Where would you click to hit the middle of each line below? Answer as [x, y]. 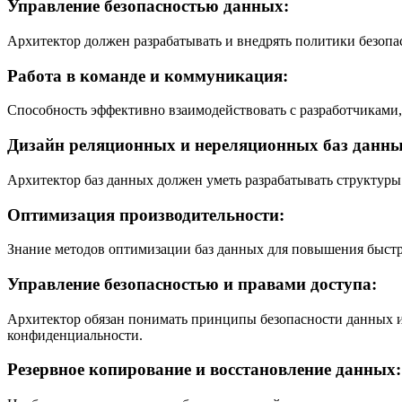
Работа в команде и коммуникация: [148, 75]
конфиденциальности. [75, 335]
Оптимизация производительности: [146, 214]
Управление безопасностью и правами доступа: [192, 284]
